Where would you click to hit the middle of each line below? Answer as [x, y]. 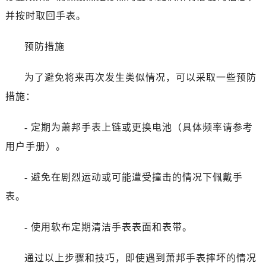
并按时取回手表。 [45, 16]
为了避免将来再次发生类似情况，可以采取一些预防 [140, 78]
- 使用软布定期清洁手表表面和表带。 [108, 227]
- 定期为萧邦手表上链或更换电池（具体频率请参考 [138, 128]
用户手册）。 [35, 147]
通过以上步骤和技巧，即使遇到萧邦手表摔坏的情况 [140, 258]
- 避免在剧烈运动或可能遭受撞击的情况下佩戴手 [133, 178]
